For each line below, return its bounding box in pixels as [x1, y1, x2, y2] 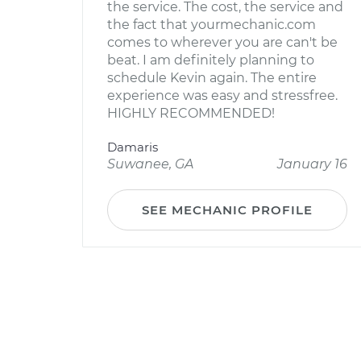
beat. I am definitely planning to [107, 52, 314, 68]
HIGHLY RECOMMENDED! [107, 106, 275, 121]
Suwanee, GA [107, 156, 193, 172]
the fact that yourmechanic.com [107, 17, 316, 32]
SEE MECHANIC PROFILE [142, 202, 313, 218]
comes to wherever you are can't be [107, 35, 338, 50]
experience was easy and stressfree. [107, 88, 338, 103]
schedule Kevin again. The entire [107, 70, 317, 85]
